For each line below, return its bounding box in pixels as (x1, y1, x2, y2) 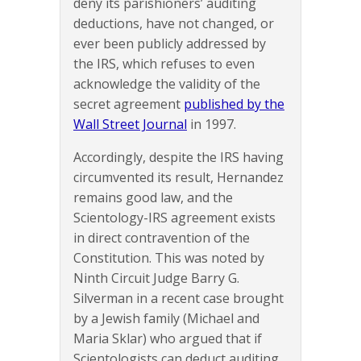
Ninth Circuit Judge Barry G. (73, 269, 239, 288)
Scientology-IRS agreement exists (73, 209, 276, 227)
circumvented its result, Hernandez (73, 168, 284, 187)
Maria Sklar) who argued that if (73, 330, 262, 348)
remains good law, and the (73, 189, 233, 207)
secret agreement (73, 95, 184, 114)
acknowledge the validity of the (73, 75, 260, 93)
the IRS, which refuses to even (73, 55, 255, 73)
